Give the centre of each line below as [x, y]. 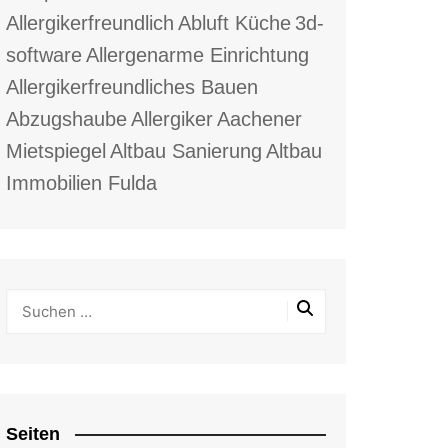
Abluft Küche [234, 22]
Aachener [259, 118]
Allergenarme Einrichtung [197, 54]
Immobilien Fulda [81, 182]
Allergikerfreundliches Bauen [132, 86]
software [44, 54]
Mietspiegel [56, 150]
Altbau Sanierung [186, 150]
